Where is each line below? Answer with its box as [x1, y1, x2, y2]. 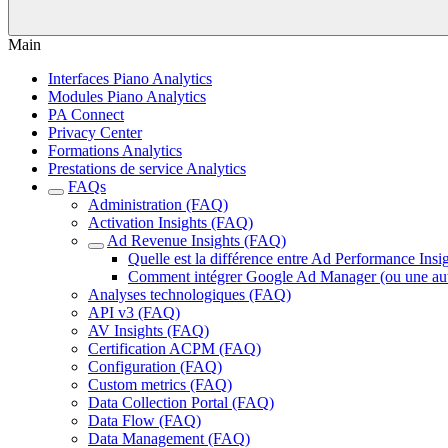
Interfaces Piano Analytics [48, 70, 212, 87]
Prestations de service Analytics [48, 160, 246, 177]
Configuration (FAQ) [88, 358, 222, 375]
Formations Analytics [48, 142, 182, 159]
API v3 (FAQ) [88, 304, 180, 321]
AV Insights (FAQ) [88, 322, 209, 339]
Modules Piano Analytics [48, 88, 206, 105]
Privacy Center [48, 124, 142, 141]
